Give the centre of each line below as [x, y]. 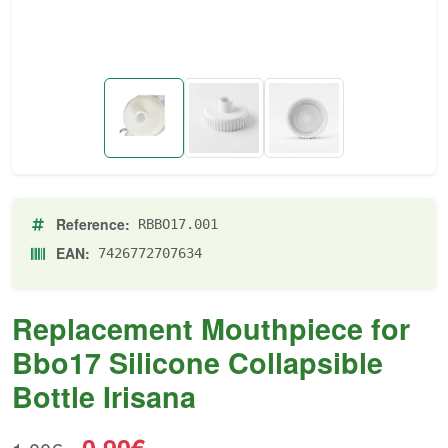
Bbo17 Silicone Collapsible [197, 363]
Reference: [93, 224]
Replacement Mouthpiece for [211, 329]
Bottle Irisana [104, 397]
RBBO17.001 [178, 224]
